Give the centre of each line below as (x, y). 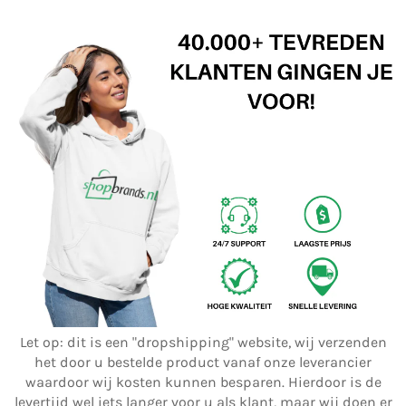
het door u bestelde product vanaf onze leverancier (203, 362)
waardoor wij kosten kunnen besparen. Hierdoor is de (203, 382)
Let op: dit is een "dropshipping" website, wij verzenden (203, 342)
